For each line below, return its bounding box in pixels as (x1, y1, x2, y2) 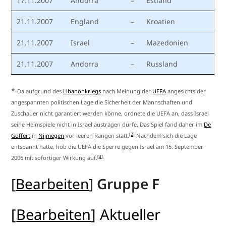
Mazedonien (146, 38, 189, 48)
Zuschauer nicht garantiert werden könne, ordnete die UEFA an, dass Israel (11, 109, 209, 118)
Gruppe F (97, 174, 160, 194)
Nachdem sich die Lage (135, 132, 197, 140)
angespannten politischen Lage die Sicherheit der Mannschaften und (11, 98, 193, 106)
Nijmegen (38, 132, 65, 140)
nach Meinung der (101, 87, 153, 95)
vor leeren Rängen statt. (64, 132, 130, 140)
